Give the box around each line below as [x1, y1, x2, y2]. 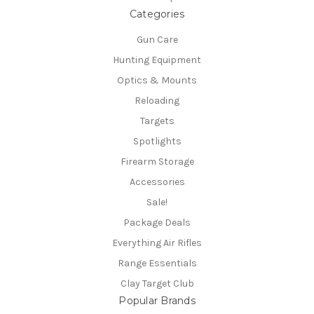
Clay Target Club [120, 277, 194, 289]
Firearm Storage [120, 155, 194, 168]
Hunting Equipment [113, 54, 201, 67]
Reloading [135, 95, 179, 107]
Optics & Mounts [117, 74, 197, 87]
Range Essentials [117, 257, 197, 269]
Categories [129, 8, 185, 21]
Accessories [129, 175, 185, 188]
